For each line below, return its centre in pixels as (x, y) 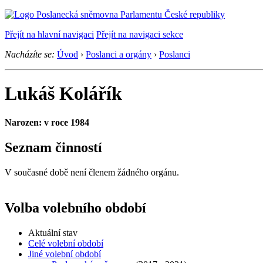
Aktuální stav (53, 232)
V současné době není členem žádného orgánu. (92, 172)
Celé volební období (66, 243)
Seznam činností (53, 147)
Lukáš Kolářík (63, 94)
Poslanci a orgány (119, 54)
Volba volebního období (75, 208)
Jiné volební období (65, 254)
